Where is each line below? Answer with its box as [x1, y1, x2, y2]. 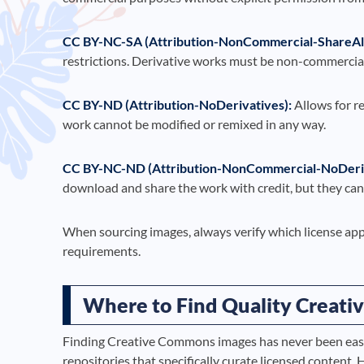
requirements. [63, 243, 141, 259]
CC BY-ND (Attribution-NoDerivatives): [63, 97, 292, 113]
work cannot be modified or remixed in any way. [63, 116, 326, 132]
